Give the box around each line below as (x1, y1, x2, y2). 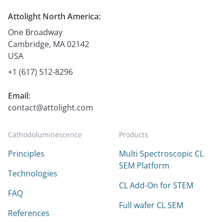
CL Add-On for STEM (119, 180, 193, 191)
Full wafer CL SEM (119, 200, 183, 211)
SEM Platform (119, 160, 169, 171)
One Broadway (8, 27, 62, 38)
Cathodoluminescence (8, 130, 82, 140)
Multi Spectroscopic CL (119, 148, 204, 160)
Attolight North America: (8, 11, 101, 22)
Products (119, 130, 148, 140)
